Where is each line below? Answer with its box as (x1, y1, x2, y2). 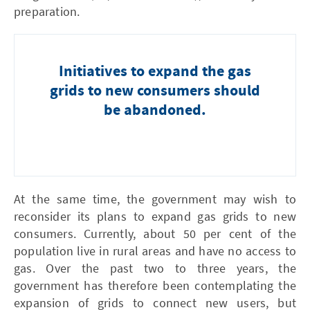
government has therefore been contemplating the (14, 277, 296, 293)
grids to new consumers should (50, 80, 260, 102)
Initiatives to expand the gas (59, 61, 251, 82)
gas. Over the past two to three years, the (14, 259, 296, 276)
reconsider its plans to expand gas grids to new (14, 208, 296, 224)
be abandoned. (104, 100, 206, 121)
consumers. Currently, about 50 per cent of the (14, 225, 296, 241)
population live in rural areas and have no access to (14, 242, 296, 259)
